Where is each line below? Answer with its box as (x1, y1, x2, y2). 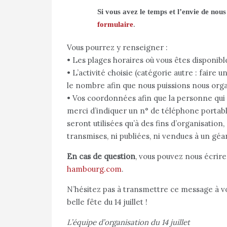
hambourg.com (67, 164, 122, 174)
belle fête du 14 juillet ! (67, 197, 147, 207)
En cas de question (67, 152, 135, 161)
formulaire (97, 20, 133, 28)
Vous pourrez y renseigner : (67, 43, 168, 52)
